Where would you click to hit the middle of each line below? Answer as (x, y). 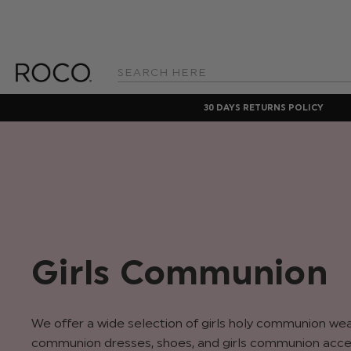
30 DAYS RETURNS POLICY (263, 107)
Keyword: (135, 90)
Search (131, 78)
